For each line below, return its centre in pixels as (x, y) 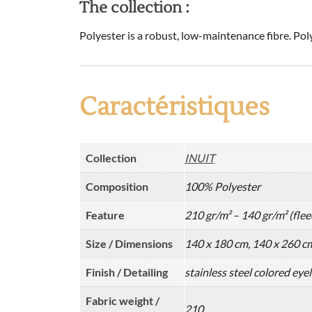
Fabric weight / (123, 301)
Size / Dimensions (129, 244)
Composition (117, 187)
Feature (105, 215)
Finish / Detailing (127, 272)
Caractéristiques (174, 108)
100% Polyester (223, 187)
